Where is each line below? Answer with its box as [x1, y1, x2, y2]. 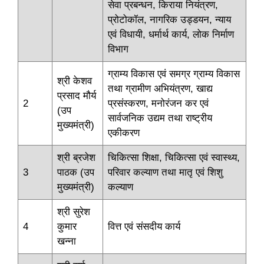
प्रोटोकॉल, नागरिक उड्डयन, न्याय [108, 14, 231, 26]
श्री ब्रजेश [57, 152, 95, 164]
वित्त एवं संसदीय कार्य [108, 221, 180, 233]
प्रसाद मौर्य [57, 90, 96, 102]
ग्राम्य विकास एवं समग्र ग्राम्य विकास [108, 68, 240, 80]
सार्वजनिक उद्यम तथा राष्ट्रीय [108, 113, 212, 124]
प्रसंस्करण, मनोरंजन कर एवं [108, 98, 209, 110]
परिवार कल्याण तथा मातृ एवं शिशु [108, 167, 223, 179]
